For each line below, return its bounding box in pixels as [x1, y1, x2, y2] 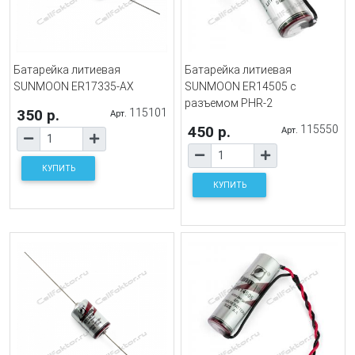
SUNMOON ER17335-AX [13, 79, 134, 93]
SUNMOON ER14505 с [185, 79, 296, 93]
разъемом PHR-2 [185, 96, 273, 109]
